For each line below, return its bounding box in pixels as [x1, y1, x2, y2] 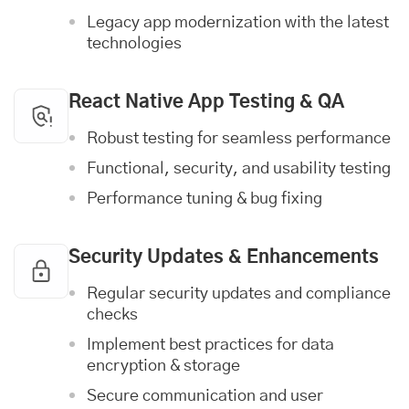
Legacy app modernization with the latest [87, 15, 389, 31]
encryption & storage [87, 358, 240, 374]
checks [87, 307, 138, 323]
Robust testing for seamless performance [87, 131, 391, 147]
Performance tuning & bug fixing [87, 191, 322, 207]
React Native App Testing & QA [68, 93, 344, 111]
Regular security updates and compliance [87, 286, 391, 302]
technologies [87, 36, 182, 52]
